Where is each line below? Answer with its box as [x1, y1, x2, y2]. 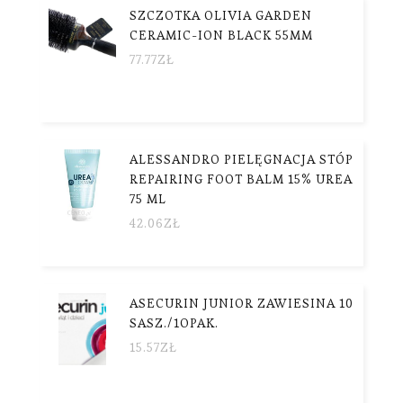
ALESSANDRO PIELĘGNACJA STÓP [130, 150, 354, 167]
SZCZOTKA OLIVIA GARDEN [130, 6, 312, 23]
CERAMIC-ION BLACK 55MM [130, 26, 313, 43]
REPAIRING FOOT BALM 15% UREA [130, 170, 353, 187]
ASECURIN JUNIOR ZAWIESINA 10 [130, 294, 354, 311]
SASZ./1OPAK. [130, 314, 219, 331]
